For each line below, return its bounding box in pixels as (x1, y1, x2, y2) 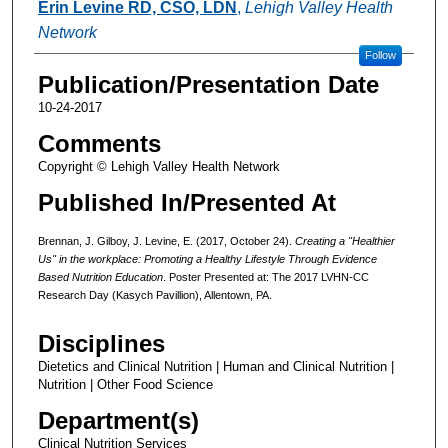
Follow (364, 48, 396, 61)
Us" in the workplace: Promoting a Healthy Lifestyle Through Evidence (37, 252, 377, 265)
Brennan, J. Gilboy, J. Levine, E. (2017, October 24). (37, 234, 295, 247)
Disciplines (37, 330, 165, 358)
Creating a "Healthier (294, 234, 395, 247)
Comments (37, 129, 161, 157)
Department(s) (37, 407, 199, 435)
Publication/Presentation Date (37, 70, 379, 98)
